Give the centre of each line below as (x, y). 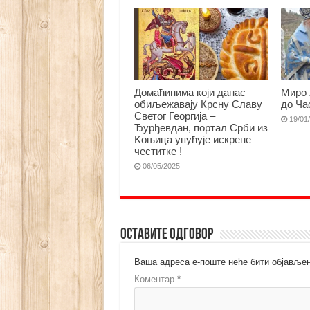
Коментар (155, 280)
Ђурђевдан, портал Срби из (201, 128)
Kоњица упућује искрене (192, 140)
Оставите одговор (166, 235)
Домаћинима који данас (190, 93)
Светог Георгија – (174, 116)
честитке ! (158, 152)
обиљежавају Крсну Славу (198, 104)
